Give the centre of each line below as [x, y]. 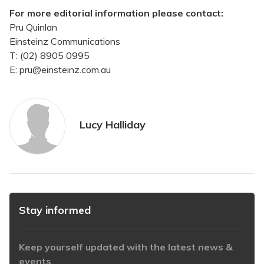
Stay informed [55, 210]
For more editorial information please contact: [116, 13]
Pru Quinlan [33, 27]
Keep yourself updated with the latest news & [126, 247]
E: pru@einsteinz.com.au [60, 70]
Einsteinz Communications [65, 42]
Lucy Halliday [113, 125]
